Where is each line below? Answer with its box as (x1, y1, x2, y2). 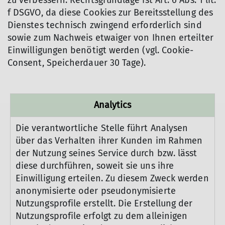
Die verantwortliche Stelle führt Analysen (16, 123, 188, 134)
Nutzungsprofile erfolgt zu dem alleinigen (16, 210, 188, 221)
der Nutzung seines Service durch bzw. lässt (16, 148, 197, 159)
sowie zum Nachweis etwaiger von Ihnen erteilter (8, 32, 213, 43)
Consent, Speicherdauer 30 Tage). (8, 57, 146, 68)
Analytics (93, 99, 132, 110)
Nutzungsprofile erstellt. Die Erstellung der (16, 198, 193, 209)
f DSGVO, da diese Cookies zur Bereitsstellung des (8, 7, 213, 18)
